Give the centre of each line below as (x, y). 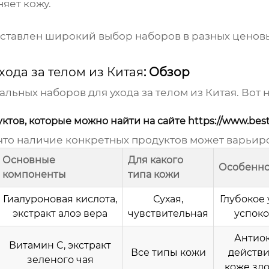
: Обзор (166, 72)
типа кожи (154, 175)
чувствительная (168, 214)
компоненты (34, 175)
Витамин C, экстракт (60, 246)
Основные (29, 160)
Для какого (156, 160)
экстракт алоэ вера (60, 214)
